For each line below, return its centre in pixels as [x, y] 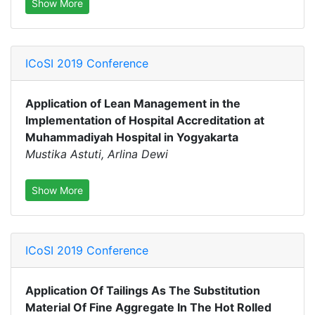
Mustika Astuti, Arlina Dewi [97, 154]
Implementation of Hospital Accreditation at [145, 120]
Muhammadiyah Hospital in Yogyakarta [132, 137]
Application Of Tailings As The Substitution [143, 290]
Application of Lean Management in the [133, 103]
